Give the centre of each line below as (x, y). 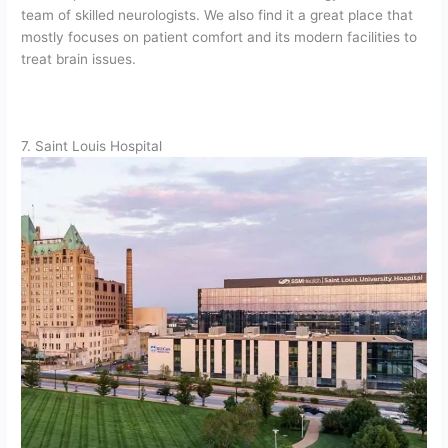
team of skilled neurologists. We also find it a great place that (217, 14)
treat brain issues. (79, 58)
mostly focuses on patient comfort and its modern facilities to (219, 36)
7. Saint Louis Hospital (92, 146)
